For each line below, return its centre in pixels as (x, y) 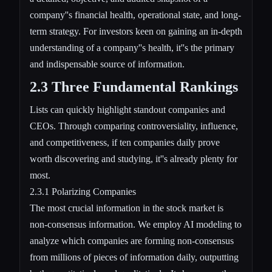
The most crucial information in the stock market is (127, 208)
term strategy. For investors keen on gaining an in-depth (136, 31)
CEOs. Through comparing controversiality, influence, (134, 126)
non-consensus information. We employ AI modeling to (136, 224)
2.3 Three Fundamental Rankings (134, 87)
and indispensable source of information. (107, 64)
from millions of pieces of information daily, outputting (134, 257)
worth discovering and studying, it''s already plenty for (134, 158)
